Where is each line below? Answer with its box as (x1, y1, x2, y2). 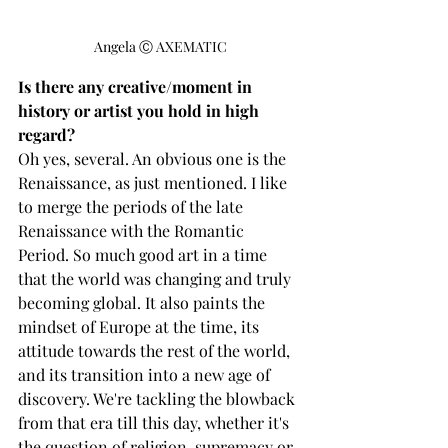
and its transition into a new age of (18, 363, 274, 385)
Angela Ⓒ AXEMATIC (93, 36, 227, 56)
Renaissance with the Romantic (18, 219, 248, 241)
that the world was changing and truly (18, 267, 295, 289)
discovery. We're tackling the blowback (18, 387, 299, 409)
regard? (18, 123, 79, 145)
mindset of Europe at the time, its (18, 315, 263, 337)
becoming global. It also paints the (18, 291, 269, 313)
